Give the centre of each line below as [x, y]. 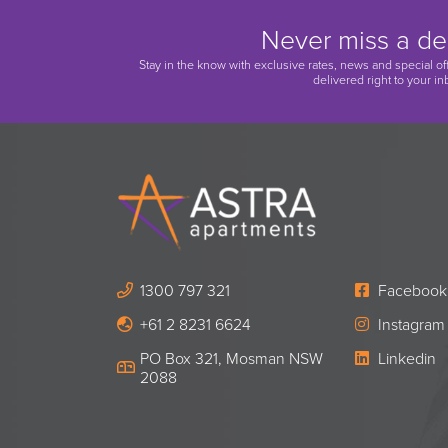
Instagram [409, 324]
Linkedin [404, 358]
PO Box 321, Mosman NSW [231, 358]
